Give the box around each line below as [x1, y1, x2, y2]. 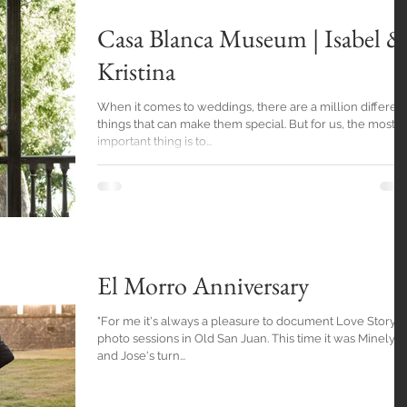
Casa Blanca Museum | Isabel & [97, 22, 405, 55]
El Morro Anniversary [97, 268, 309, 302]
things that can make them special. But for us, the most [97, 117, 395, 132]
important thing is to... [97, 134, 212, 149]
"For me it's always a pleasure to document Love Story [97, 313, 396, 328]
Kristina [97, 55, 175, 88]
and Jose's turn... [97, 348, 185, 362]
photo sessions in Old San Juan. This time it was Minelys [97, 331, 401, 345]
